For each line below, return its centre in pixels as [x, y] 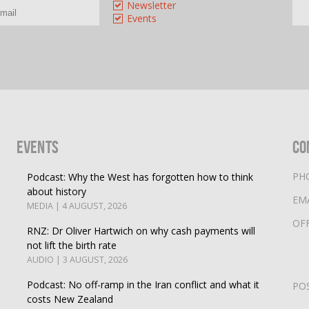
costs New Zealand [70, 299]
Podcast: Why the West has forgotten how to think [140, 177]
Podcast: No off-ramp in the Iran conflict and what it [143, 284]
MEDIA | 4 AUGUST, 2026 [77, 206]
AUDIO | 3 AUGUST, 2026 [78, 259]
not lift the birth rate [72, 245]
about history [57, 191]
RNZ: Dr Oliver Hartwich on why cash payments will [141, 230]
